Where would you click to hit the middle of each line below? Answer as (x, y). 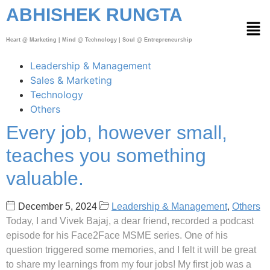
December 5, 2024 (58, 207)
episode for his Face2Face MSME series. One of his (117, 236)
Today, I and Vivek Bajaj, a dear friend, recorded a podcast (130, 221)
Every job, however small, (117, 133)
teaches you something (106, 156)
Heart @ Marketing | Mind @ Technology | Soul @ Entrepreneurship (99, 40)
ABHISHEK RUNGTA (94, 15)
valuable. (45, 179)
